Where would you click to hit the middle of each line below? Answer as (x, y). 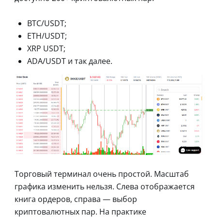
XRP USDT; (46, 48)
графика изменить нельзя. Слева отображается (105, 186)
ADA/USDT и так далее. (70, 61)
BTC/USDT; (47, 23)
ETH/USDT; (47, 36)
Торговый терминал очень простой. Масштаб (102, 174)
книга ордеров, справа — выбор (76, 199)
